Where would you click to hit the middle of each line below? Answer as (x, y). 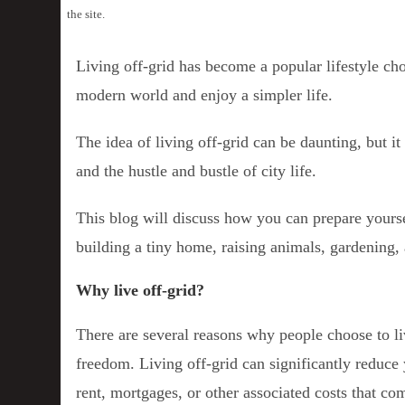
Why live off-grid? (141, 290)
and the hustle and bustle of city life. (197, 170)
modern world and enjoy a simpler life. (205, 94)
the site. (86, 14)
